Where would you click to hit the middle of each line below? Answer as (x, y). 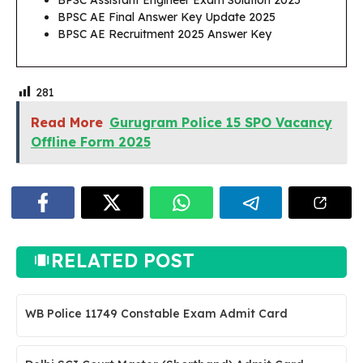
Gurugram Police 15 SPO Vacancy (221, 123)
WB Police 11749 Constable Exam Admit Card (156, 314)
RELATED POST (123, 261)
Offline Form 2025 (91, 142)
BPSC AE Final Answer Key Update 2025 (167, 17)
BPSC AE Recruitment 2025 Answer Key (164, 34)
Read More (67, 123)
